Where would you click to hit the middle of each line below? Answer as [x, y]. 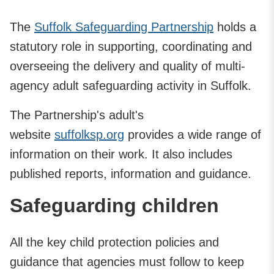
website [32, 134]
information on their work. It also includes [121, 154]
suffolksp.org [89, 134]
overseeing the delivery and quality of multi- [128, 66]
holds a [235, 27]
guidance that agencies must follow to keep [127, 261]
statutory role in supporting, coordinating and [131, 46]
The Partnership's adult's [77, 115]
